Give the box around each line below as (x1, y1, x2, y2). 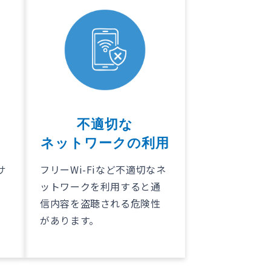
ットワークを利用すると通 (40, 179, 161, 194)
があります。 (40, 213, 99, 228)
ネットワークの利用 (41, 135, 169, 151)
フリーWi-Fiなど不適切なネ (40, 162, 166, 177)
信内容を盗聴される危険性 (40, 196, 161, 211)
